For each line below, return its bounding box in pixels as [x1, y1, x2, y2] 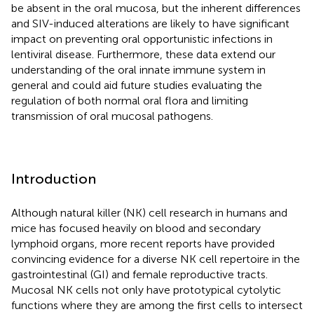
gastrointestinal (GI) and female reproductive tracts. [11, 267, 268, 281]
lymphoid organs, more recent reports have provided [11, 236, 275, 250]
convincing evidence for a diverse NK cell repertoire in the [11, 252, 300, 266]
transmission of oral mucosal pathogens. [11, 109, 213, 123]
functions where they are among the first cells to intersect [11, 298, 303, 312]
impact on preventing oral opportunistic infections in [11, 32, 273, 46]
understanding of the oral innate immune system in [11, 62, 266, 76]
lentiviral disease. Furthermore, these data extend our [11, 47, 275, 61]
